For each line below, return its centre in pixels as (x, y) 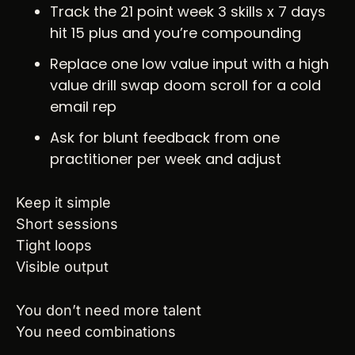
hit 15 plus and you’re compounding (176, 33)
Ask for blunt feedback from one (165, 138)
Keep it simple (63, 203)
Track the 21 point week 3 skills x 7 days (188, 12)
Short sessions (67, 224)
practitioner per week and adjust (166, 159)
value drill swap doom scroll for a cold (185, 86)
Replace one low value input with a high (189, 64)
